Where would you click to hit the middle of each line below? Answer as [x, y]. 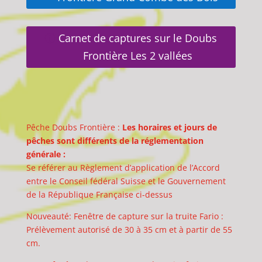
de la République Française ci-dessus [99, 194]
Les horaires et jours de [169, 127]
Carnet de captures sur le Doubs [138, 38]
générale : [46, 154]
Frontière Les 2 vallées [138, 56]
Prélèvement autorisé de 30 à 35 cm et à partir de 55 [129, 229]
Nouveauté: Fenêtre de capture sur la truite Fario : [125, 216]
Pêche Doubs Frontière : [74, 127]
